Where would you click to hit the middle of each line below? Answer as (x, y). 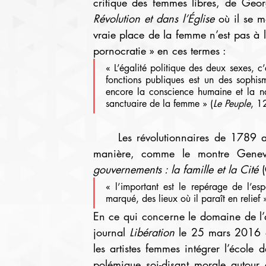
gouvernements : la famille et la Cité (175, 169)
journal (111, 232)
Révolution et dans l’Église (156, 18)
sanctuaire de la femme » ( (159, 104)
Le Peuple (232, 104)
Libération (152, 232)
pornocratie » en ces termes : (159, 50)
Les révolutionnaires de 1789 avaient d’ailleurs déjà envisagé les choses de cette (105, 137)
